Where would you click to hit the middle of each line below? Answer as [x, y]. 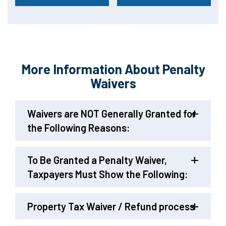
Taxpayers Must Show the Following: [108, 174]
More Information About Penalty [113, 69]
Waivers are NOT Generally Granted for [111, 114]
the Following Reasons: [79, 128]
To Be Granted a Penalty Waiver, [97, 160]
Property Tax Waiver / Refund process [111, 206]
